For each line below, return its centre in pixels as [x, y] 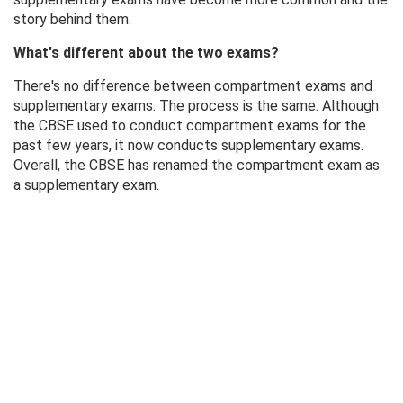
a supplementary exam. [86, 185]
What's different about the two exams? [146, 53]
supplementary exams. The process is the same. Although [196, 106]
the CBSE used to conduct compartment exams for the [190, 126]
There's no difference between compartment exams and [193, 86]
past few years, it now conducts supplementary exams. [188, 146]
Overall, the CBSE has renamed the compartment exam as [197, 166]
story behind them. [72, 20]
